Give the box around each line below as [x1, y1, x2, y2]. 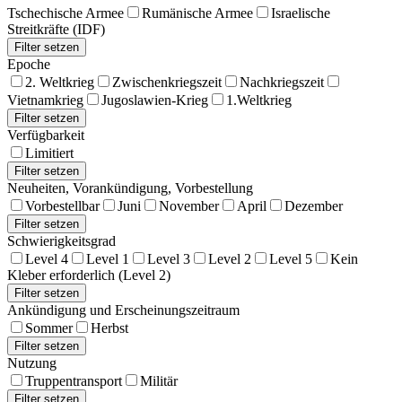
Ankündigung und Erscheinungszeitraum [7, 301, 240, 318]
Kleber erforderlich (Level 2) [7, 267, 170, 283]
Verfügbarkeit [7, 127, 84, 143]
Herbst [91, 319, 128, 336]
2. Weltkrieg [25, 74, 94, 90]
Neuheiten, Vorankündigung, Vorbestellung [7, 179, 253, 196]
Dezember [284, 197, 343, 214]
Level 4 [25, 250, 68, 267]
